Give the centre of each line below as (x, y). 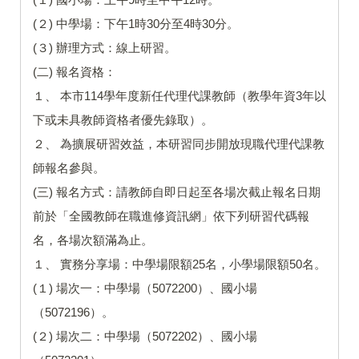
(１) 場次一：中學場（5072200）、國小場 (145, 288)
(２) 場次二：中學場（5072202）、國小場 (145, 337)
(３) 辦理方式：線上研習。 (105, 48)
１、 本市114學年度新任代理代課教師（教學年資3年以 (179, 96)
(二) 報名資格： (75, 72)
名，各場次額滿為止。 (93, 240)
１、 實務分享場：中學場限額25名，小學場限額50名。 (179, 264)
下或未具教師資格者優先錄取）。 (123, 120)
